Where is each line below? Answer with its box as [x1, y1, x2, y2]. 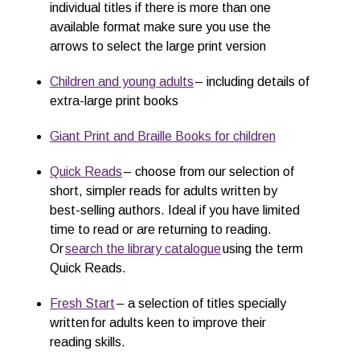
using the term [221, 242, 303, 256]
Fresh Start [50, 297, 115, 310]
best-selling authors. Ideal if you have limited [50, 203, 300, 217]
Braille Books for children [137, 129, 276, 143]
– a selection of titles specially [115, 297, 286, 310]
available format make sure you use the [50, 20, 271, 34]
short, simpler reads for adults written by [50, 184, 277, 198]
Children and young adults [50, 75, 194, 88]
